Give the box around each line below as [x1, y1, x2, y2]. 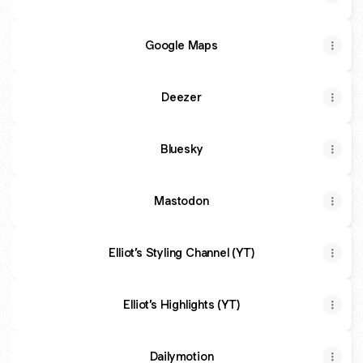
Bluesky [160, 141, 203, 156]
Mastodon [154, 193, 209, 208]
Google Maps [145, 37, 218, 53]
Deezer [161, 89, 202, 105]
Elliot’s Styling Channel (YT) [109, 245, 254, 260]
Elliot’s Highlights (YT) [123, 297, 240, 312]
